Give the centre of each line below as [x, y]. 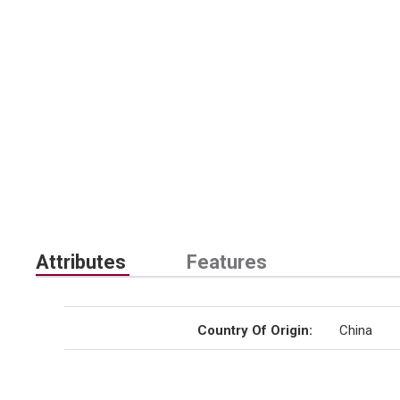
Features [227, 262]
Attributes [81, 262]
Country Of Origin [253, 330]
